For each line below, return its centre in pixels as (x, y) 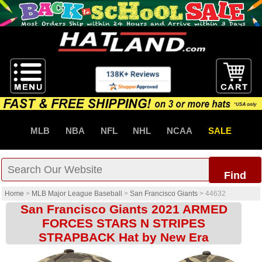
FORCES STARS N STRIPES (124, 223)
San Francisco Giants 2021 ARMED (124, 209)
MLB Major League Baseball (77, 194)
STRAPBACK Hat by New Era (124, 237)
